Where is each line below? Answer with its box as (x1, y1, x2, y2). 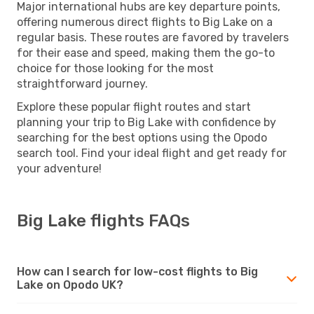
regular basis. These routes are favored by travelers (17, 30, 289, 44)
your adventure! (17, 161, 102, 175)
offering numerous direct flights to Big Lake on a (17, 15, 273, 29)
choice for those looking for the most (17, 61, 214, 75)
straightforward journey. (17, 76, 148, 90)
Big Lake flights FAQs (17, 210, 190, 231)
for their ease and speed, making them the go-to (17, 46, 275, 60)
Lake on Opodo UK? (17, 278, 123, 292)
